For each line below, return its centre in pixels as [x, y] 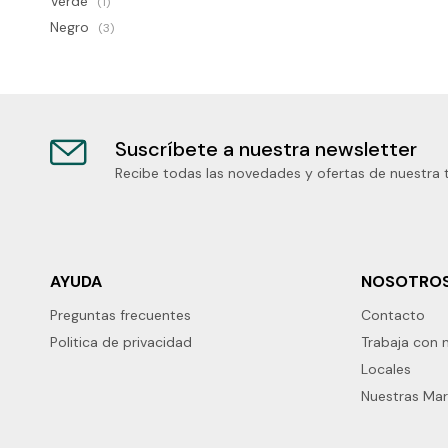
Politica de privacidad [121, 342]
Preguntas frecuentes [120, 315]
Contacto [393, 315]
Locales [386, 369]
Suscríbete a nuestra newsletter [266, 149]
